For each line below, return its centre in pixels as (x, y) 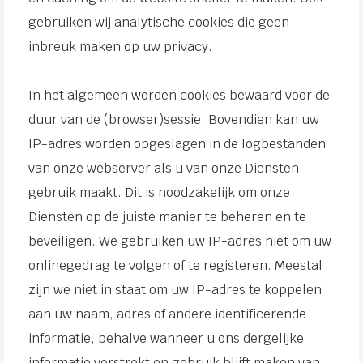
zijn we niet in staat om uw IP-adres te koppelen (175, 290)
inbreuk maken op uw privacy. (120, 47)
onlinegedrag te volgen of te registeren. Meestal (175, 265)
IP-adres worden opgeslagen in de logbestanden (177, 144)
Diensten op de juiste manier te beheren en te (167, 217)
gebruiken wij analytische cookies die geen (159, 22)
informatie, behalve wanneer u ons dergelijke (166, 338)
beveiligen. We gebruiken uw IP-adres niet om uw (180, 241)
